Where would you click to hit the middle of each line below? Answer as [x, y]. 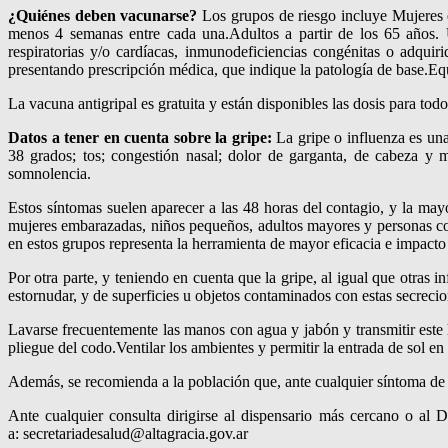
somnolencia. [49, 173]
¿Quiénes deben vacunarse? [103, 15]
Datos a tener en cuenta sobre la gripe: [140, 137]
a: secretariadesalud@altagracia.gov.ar [128, 433]
